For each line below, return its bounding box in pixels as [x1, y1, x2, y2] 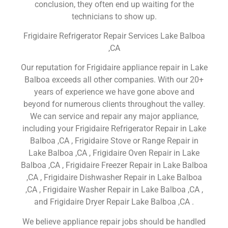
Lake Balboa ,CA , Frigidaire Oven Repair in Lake [28, 148, 199, 158]
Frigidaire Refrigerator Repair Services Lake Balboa [23, 31, 205, 41]
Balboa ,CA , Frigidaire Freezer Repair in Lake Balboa [20, 160, 208, 170]
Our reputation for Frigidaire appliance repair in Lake [20, 63, 208, 73]
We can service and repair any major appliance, [30, 111, 198, 122]
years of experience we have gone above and [34, 87, 194, 97]
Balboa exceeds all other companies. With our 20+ [24, 75, 204, 85]
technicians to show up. [71, 11, 157, 21]
